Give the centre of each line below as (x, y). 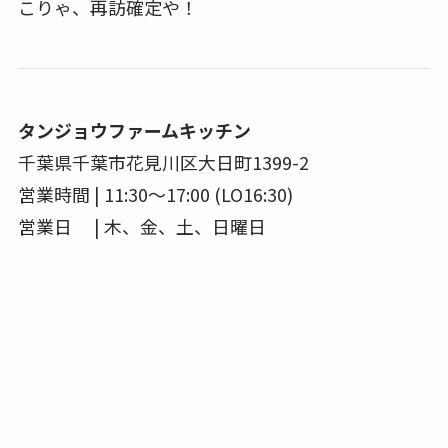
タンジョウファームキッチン (134, 129)
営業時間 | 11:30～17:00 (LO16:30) (155, 193)
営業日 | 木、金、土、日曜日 (141, 225)
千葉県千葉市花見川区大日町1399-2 (163, 161)
